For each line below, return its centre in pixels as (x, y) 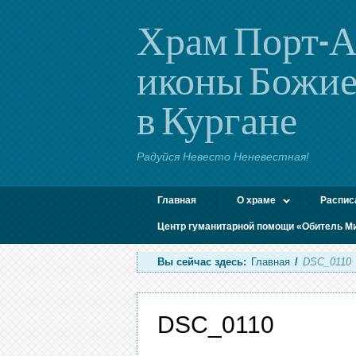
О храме (256, 200)
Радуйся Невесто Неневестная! (223, 157)
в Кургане (217, 119)
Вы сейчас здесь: (202, 262)
